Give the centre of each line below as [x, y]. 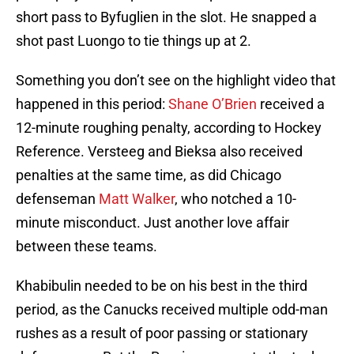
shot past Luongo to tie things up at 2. [134, 41]
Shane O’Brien [213, 104]
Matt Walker [137, 199]
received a [291, 104]
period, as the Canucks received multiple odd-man [172, 310]
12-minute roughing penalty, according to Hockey [169, 128]
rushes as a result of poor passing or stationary [162, 333]
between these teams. [87, 247]
